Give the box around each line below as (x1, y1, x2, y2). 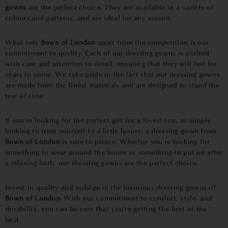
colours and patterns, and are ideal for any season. (5, 13, 172, 22)
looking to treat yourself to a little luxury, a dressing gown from (5, 126, 217, 135)
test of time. (5, 91, 45, 100)
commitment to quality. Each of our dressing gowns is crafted (5, 48, 209, 58)
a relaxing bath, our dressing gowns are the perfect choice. (5, 158, 198, 167)
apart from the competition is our (98, 38, 209, 47)
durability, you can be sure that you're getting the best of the (5, 204, 207, 213)
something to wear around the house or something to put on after (5, 148, 223, 157)
